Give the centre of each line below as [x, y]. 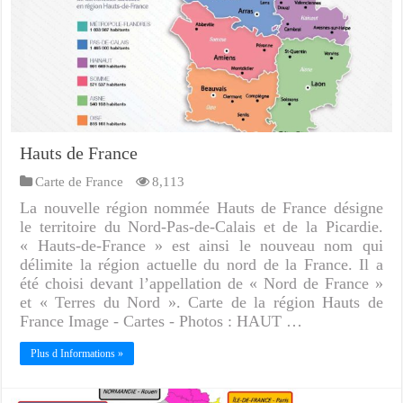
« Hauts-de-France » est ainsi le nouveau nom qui [201, 245]
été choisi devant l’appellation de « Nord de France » [201, 283]
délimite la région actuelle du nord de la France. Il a [201, 264]
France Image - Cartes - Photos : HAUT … [161, 321]
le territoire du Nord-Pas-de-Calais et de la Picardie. [201, 226]
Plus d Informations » [77, 353]
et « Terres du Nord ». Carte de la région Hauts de [201, 302]
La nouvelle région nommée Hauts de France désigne [201, 207]
